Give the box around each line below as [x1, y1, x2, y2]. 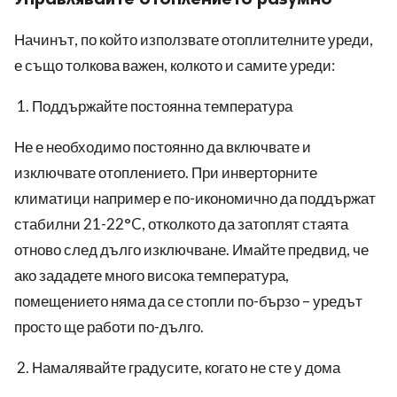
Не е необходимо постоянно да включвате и [14, 137, 311, 157]
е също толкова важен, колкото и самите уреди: [14, 56, 335, 75]
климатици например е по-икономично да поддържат [14, 189, 376, 208]
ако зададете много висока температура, [14, 266, 289, 285]
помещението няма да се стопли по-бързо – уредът [14, 292, 362, 311]
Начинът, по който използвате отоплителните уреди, [14, 30, 373, 50]
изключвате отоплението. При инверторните [14, 163, 317, 183]
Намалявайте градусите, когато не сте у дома [32, 358, 340, 378]
